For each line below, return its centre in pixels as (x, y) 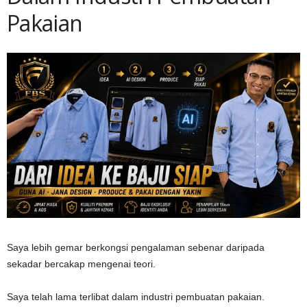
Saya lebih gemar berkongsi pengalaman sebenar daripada (136, 248)
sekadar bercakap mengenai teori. (81, 264)
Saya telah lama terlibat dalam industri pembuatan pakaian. (136, 297)
